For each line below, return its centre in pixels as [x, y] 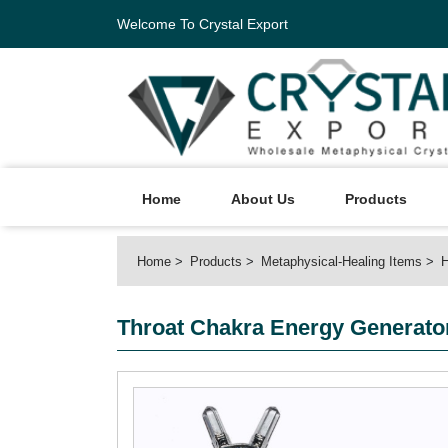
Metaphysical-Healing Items [341, 261]
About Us [263, 199]
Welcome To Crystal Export [202, 24]
